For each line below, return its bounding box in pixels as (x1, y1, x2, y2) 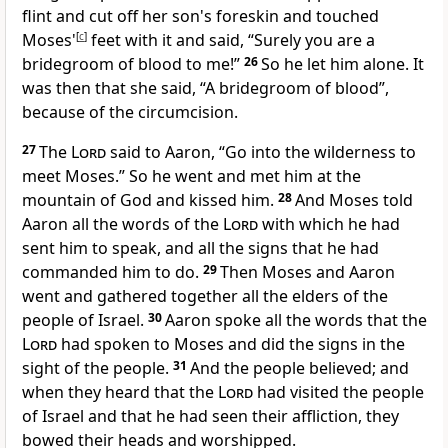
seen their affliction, (212, 405, 366, 428)
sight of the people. (22, 357, 169, 380)
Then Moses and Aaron (220, 261, 395, 284)
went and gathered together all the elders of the (22, 285, 388, 308)
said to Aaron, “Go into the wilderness (106, 141, 400, 164)
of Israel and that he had (22, 405, 212, 428)
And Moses (295, 189, 383, 212)
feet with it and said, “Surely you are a (87, 29, 375, 52)
